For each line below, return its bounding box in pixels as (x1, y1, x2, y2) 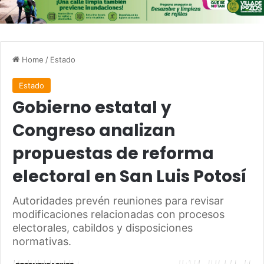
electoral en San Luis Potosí (12, 165, 246, 189)
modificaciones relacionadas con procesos (12, 208, 225, 221)
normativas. (12, 235, 71, 248)
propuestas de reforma (12, 142, 214, 166)
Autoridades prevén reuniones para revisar (12, 194, 224, 207)
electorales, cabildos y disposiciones (12, 222, 193, 235)
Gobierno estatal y (12, 96, 171, 120)
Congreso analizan (12, 119, 175, 143)
